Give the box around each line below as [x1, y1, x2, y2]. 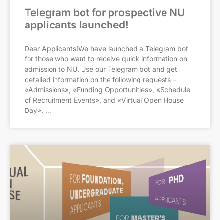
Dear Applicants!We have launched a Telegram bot [25, 44, 188, 53]
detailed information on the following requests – [25, 75, 176, 83]
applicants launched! [25, 19, 129, 31]
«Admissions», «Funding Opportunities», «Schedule [25, 85, 190, 94]
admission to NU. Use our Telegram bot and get [25, 65, 177, 73]
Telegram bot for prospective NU [25, 6, 185, 19]
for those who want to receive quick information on [25, 55, 187, 63]
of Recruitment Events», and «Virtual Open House [25, 96, 184, 104]
